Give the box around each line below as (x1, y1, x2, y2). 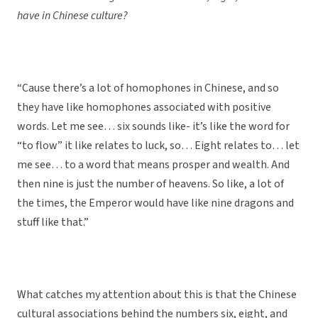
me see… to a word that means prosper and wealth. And (17, 157, 290, 173)
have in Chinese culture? (17, 8, 128, 24)
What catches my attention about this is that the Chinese (17, 287, 297, 303)
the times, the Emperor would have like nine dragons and (17, 195, 294, 212)
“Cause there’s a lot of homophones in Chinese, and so (17, 80, 279, 97)
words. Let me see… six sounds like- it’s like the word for (17, 119, 290, 135)
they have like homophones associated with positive (17, 99, 271, 116)
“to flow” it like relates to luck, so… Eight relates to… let (17, 138, 300, 154)
